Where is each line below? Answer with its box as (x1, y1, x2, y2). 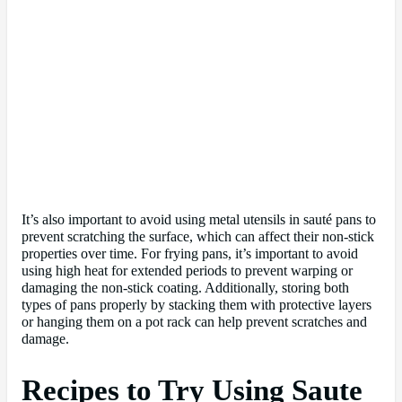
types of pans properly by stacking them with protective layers (22, 297, 371, 314)
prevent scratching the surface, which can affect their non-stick (22, 229, 374, 246)
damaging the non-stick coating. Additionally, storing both (22, 280, 349, 297)
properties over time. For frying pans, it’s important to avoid (22, 246, 358, 263)
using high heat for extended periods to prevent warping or (22, 263, 353, 280)
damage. (22, 331, 69, 348)
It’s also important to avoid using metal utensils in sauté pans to (22, 212, 376, 229)
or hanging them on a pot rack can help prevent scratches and (22, 314, 367, 331)
